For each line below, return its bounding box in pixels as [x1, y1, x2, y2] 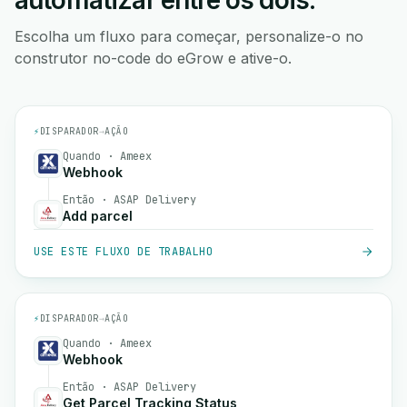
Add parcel [63, 208, 133, 223]
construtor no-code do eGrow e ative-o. [15, 49, 292, 67]
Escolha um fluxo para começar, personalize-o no [15, 27, 363, 45]
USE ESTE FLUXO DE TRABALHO [34, 244, 213, 259]
